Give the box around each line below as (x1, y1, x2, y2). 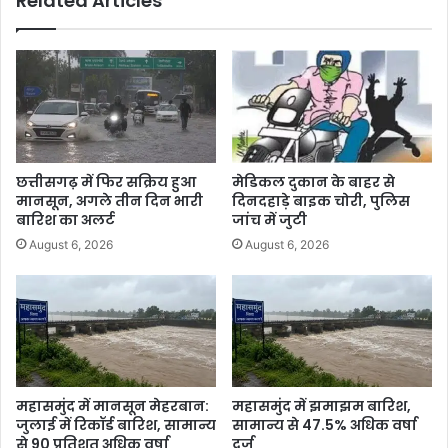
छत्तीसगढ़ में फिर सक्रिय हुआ (16, 171, 196, 192)
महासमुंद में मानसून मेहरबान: (16, 396, 209, 417)
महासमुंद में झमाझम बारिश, (232, 396, 411, 417)
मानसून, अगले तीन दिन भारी (16, 190, 203, 211)
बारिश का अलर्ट (16, 209, 115, 230)
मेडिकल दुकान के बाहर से (232, 171, 395, 192)
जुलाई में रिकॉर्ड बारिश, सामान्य (16, 415, 216, 436)
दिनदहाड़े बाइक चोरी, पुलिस (232, 190, 410, 211)
